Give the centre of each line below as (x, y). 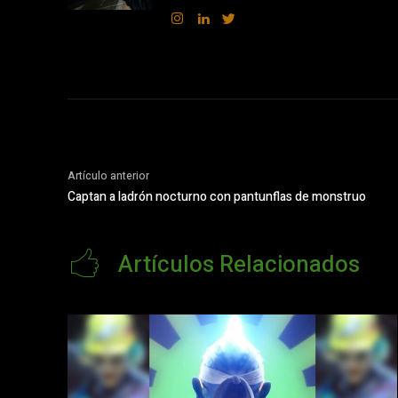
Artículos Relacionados (239, 265)
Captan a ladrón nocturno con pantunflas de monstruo (217, 197)
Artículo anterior (108, 176)
